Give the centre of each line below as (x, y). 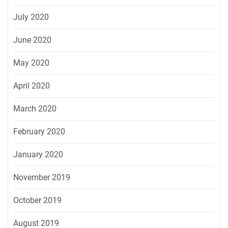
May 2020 (31, 63)
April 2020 (32, 85)
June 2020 (32, 40)
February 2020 (39, 131)
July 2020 (31, 17)
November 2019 (42, 177)
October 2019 (37, 200)
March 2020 (35, 108)
